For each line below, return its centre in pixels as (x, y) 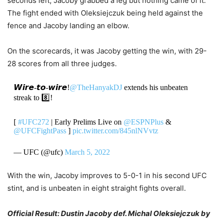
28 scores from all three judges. (62, 63)
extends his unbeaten (155, 87)
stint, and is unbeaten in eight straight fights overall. (97, 188)
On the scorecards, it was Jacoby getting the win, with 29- (107, 51)
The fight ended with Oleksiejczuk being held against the (105, 13)
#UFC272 (33, 122)
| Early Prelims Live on (86, 122)
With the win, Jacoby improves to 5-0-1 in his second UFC (107, 175)
